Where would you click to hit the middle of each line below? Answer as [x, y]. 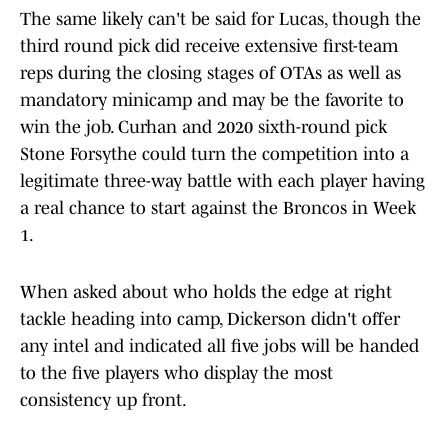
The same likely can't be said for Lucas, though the [220, 19]
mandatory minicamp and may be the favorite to [212, 100]
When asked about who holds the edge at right [206, 292]
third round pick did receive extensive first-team [209, 46]
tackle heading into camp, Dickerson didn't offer [210, 319]
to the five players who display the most [176, 373]
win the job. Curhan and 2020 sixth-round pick [203, 127]
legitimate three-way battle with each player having [222, 181]
